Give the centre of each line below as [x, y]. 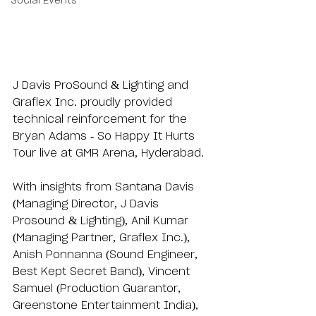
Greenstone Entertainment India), [107, 305]
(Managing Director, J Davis [87, 203]
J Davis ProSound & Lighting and [102, 85]
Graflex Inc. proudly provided [94, 102]
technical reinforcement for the [102, 119]
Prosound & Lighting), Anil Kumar [102, 220]
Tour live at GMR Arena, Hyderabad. [110, 153]
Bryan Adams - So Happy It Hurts [105, 136]
